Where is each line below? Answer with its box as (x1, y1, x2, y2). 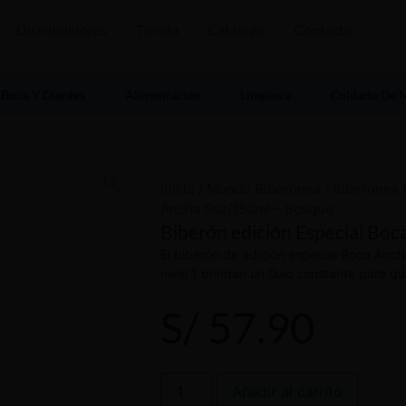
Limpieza (240, 87, 292, 103)
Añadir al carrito (232, 382, 343, 401)
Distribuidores (16, 21, 107, 38)
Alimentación (124, 87, 201, 103)
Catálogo (208, 21, 265, 38)
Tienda (136, 21, 179, 38)
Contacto (294, 21, 353, 38)
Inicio (160, 180, 195, 198)
